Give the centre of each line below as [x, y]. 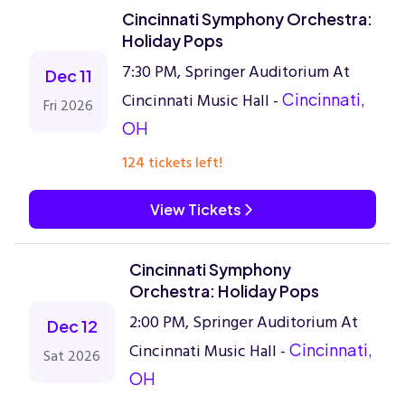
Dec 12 [72, 326]
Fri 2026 [68, 106]
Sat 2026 [72, 356]
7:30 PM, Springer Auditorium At [236, 72]
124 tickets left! [172, 163]
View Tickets [195, 209]
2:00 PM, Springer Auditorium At [244, 322]
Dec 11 [68, 75]
